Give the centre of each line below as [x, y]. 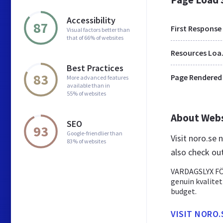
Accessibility [91, 20]
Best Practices [95, 68]
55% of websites [86, 93]
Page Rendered [196, 77]
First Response [196, 28]
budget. [184, 191]
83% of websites [86, 141]
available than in [88, 85]
